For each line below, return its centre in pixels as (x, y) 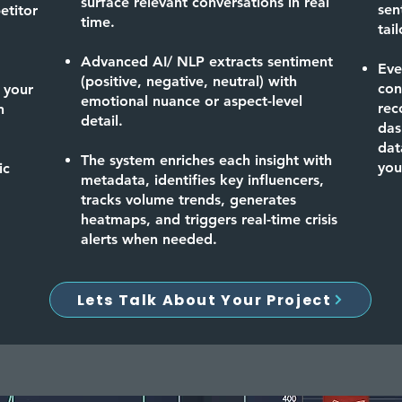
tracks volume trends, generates (188, 200)
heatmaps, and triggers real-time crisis (209, 219)
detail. (102, 121)
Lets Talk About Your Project (204, 300)
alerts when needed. (149, 239)
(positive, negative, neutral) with (189, 81)
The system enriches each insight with (206, 160)
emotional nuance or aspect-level (192, 101)
